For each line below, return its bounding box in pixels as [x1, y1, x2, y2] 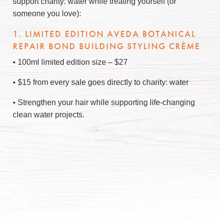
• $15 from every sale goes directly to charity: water [13, 78, 189, 86]
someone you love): [13, 9, 81, 18]
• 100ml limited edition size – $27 [13, 58, 128, 66]
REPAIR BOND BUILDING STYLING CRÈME [13, 40, 200, 52]
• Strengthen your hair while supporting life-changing [13, 98, 195, 107]
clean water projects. [13, 110, 84, 119]
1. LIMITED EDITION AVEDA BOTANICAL [13, 28, 196, 39]
